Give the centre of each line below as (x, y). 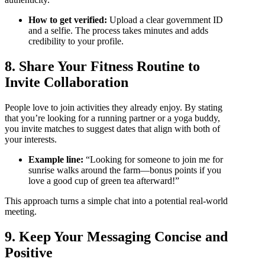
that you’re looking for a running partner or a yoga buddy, (112, 118)
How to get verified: (68, 20)
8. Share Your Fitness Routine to (102, 67)
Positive (29, 252)
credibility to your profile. (76, 41)
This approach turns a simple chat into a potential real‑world (116, 201)
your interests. (31, 139)
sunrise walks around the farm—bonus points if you (125, 170)
